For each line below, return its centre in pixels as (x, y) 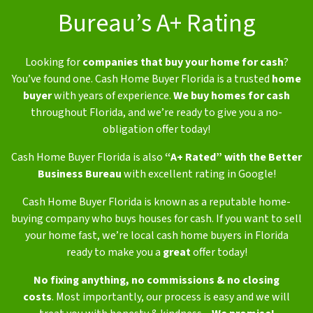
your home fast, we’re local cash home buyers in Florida (156, 236)
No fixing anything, (81, 281)
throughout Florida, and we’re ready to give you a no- (156, 113)
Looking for (53, 63)
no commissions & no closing (205, 281)
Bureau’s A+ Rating (156, 24)
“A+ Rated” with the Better (233, 158)
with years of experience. (112, 96)
